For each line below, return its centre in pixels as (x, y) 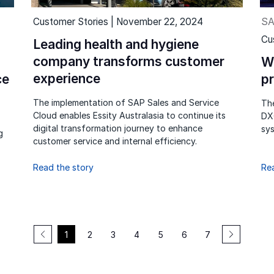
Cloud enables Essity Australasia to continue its (130, 115)
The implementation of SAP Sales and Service (126, 102)
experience (67, 78)
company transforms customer (129, 61)
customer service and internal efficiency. (115, 141)
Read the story (64, 168)
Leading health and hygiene (116, 44)
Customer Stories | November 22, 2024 (118, 21)
